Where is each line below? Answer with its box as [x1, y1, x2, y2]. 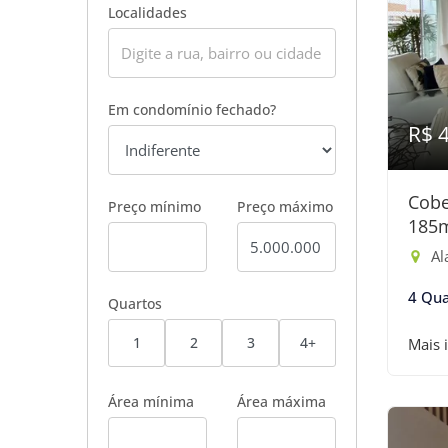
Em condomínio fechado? [108, 100, 276, 119]
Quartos [108, 294, 162, 313]
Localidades [108, 3, 187, 22]
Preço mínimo [108, 197, 201, 216]
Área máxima [237, 392, 326, 411]
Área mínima [108, 392, 194, 411]
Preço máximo [237, 197, 333, 216]
